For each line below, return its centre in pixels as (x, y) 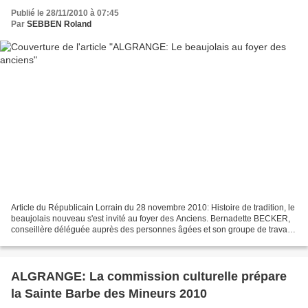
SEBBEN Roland (59, 24)
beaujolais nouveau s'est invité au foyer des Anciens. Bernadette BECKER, (151, 219)
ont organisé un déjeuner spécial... (76, 241)
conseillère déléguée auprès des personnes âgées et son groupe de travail (151, 230)
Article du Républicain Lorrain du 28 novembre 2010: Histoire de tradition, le (153, 208)
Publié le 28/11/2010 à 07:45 (65, 13)
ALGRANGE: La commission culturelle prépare (149, 277)
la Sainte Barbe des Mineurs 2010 (109, 294)
